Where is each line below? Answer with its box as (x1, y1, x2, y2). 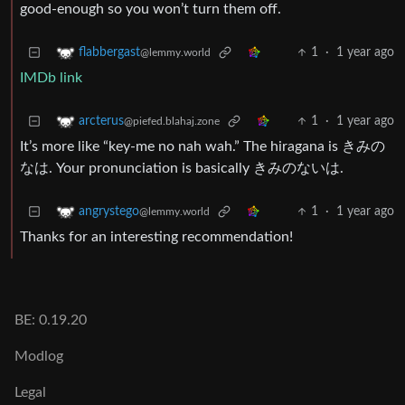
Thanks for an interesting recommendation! (20, 230, 293, 245)
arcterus (79, 115, 124, 128)
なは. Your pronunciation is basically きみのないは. (20, 161, 344, 176)
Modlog (14, 349, 63, 364)
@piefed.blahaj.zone (124, 116, 220, 127)
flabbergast (79, 46, 140, 60)
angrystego (79, 205, 139, 219)
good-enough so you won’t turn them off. (20, 2, 281, 17)
